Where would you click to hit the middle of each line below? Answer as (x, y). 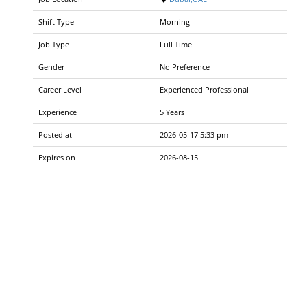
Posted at (55, 135)
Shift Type (56, 22)
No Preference (185, 67)
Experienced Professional (204, 90)
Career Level (60, 90)
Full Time (176, 45)
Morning (175, 22)
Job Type (54, 45)
